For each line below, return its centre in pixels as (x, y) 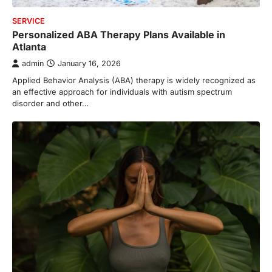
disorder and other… (50, 103)
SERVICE (29, 21)
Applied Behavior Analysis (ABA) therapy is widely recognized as (134, 80)
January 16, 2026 (89, 63)
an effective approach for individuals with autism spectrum (122, 91)
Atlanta (29, 46)
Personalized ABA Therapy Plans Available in (119, 34)
